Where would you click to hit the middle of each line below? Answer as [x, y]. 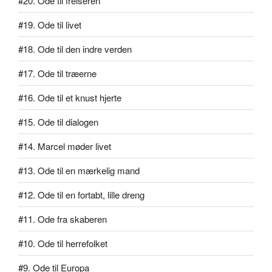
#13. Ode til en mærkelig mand [79, 170]
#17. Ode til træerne [57, 73]
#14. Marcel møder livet [65, 146]
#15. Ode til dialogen [58, 121]
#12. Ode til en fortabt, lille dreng [81, 194]
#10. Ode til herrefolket [63, 243]
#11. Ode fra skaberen [63, 219]
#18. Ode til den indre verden [75, 49]
